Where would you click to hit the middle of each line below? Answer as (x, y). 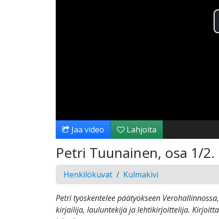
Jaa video (87, 130)
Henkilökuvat (88, 175)
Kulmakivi (141, 175)
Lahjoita (141, 130)
